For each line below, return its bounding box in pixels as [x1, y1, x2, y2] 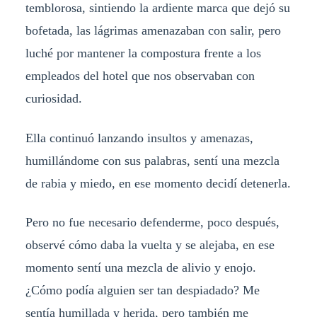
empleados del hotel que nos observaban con [25, 68, 255, 83]
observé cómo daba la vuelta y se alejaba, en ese [25, 238, 275, 253]
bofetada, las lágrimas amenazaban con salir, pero [25, 23, 281, 38]
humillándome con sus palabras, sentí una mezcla [25, 153, 279, 168]
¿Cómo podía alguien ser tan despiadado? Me [25, 283, 260, 298]
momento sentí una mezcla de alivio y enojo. [25, 260, 256, 275]
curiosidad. [25, 91, 82, 105]
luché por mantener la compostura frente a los [25, 45, 261, 60]
